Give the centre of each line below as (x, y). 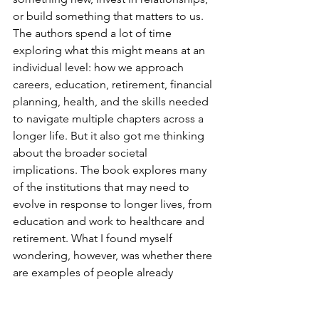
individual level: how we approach (100, 68)
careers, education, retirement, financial (114, 85)
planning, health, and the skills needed (112, 102)
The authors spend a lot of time (94, 33)
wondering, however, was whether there (114, 256)
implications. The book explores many (111, 170)
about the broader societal (82, 153)
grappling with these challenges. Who (110, 290)
